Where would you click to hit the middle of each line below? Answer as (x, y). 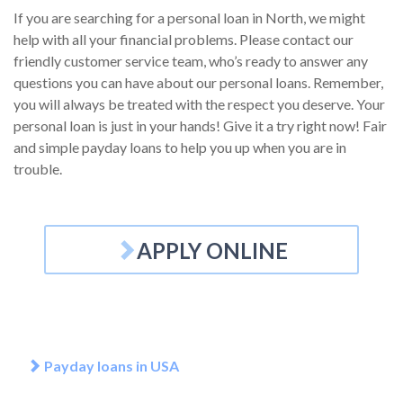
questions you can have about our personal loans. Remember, (198, 82)
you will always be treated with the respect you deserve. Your (199, 104)
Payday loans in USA (110, 366)
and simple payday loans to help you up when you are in (180, 147)
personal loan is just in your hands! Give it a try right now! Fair (200, 125)
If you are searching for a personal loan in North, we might (189, 18)
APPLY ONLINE (212, 251)
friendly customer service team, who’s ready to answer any (191, 61)
